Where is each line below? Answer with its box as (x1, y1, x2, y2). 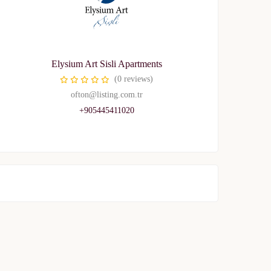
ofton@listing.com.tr (70, 90, 143, 99)
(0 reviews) (114, 74, 153, 83)
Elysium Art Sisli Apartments (51, 59, 162, 69)
